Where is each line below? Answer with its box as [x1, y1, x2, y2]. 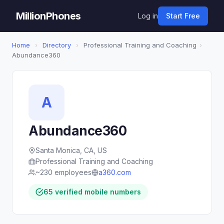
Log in [138, 11, 158, 20]
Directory [42, 41, 71, 49]
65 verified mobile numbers [43, 187, 141, 196]
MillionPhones [16, 10, 81, 22]
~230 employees [35, 168, 91, 176]
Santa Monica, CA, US [35, 146, 107, 154]
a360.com [98, 168, 131, 176]
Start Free [166, 11, 200, 20]
